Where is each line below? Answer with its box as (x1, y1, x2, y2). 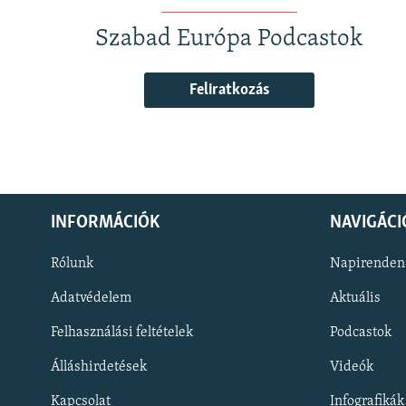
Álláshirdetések (51, 359, 147, 374)
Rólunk (51, 256, 93, 271)
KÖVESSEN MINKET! (16, 371, 121, 385)
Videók (330, 359, 373, 374)
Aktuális (330, 290, 381, 305)
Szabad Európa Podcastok (95, 27, 364, 52)
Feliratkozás (189, 82, 270, 100)
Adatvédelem (51, 290, 131, 305)
